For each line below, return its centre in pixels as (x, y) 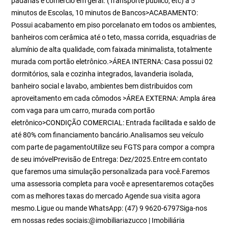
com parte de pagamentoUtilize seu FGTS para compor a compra (113, 147)
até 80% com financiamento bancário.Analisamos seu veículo (108, 135)
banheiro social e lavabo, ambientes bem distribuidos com (102, 86)
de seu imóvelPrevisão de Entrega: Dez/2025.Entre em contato (109, 159)
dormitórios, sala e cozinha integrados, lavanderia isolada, (103, 74)
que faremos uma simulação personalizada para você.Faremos (111, 172)
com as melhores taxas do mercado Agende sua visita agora (106, 196)
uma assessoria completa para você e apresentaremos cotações (113, 184)
